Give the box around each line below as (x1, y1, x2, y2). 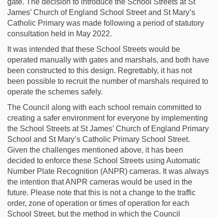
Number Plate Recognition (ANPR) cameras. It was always (7, 167, 209, 176)
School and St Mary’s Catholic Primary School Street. (7, 135, 190, 144)
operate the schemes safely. (7, 88, 103, 96)
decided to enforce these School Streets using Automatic (7, 156, 201, 165)
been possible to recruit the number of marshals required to (7, 77, 208, 86)
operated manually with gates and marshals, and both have (7, 56, 209, 64)
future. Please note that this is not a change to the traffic (7, 188, 196, 197)
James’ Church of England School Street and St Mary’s (7, 8, 195, 17)
